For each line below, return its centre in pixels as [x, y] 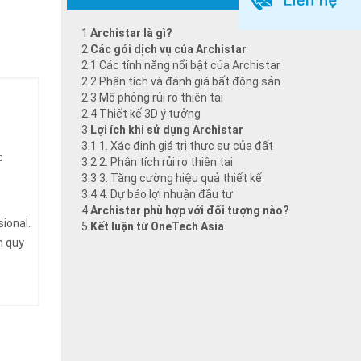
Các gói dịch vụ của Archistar [168, 49]
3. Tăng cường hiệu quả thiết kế [180, 178]
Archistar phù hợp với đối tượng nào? [190, 210]
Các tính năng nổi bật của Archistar [190, 65]
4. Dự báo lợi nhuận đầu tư [166, 194]
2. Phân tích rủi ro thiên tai [166, 162]
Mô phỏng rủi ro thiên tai [161, 98]
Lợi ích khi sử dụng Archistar [167, 130]
